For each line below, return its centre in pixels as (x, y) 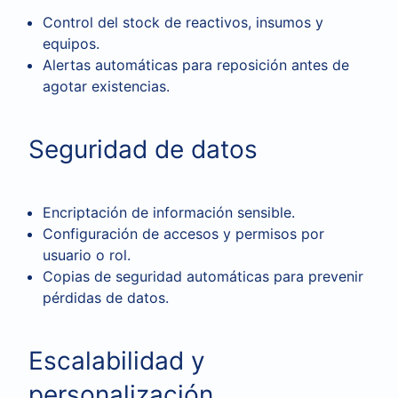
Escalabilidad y (117, 361)
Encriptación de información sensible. (169, 212)
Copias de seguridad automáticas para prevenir (203, 276)
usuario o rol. (87, 255)
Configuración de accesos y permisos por (183, 234)
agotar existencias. (106, 86)
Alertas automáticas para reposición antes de (196, 65)
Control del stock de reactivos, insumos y (183, 22)
